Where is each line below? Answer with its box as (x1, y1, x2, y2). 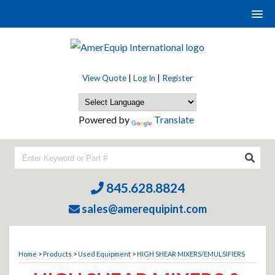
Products (43, 250, 72, 258)
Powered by (79, 114, 131, 125)
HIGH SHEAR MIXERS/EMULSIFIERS (137, 250, 245, 258)
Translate (154, 114, 194, 125)
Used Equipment (78, 250, 131, 258)
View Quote (82, 73, 126, 83)
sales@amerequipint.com (79, 202, 207, 215)
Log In (133, 73, 155, 83)
